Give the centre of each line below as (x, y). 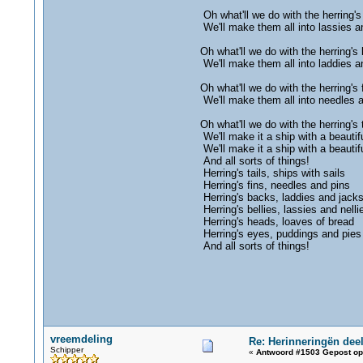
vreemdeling (81, 339)
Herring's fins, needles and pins (275, 185)
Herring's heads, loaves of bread (277, 222)
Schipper (66, 350)
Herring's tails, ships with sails (272, 173)
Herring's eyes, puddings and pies (280, 234)
